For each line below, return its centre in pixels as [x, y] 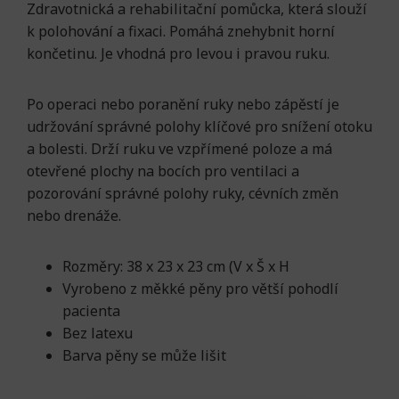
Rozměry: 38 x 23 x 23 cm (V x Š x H [176, 267]
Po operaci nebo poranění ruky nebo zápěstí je [183, 105]
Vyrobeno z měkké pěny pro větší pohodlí [200, 289]
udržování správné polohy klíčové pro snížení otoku [199, 127]
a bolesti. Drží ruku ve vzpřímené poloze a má [179, 149]
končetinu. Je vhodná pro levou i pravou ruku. [178, 54]
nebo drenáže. [74, 216]
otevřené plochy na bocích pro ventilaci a [163, 171]
